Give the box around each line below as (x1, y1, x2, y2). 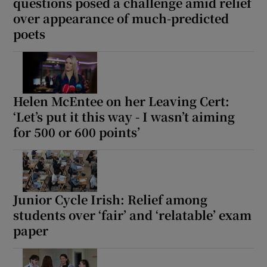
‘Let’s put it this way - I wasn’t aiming (13, 107, 235, 125)
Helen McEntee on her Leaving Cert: (13, 92, 230, 110)
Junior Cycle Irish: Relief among (13, 190, 208, 208)
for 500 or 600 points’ (13, 123, 141, 141)
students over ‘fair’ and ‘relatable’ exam (13, 206, 252, 223)
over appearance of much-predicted (13, 9, 229, 27)
